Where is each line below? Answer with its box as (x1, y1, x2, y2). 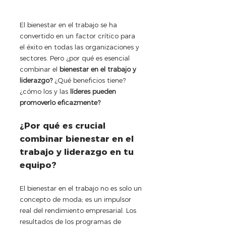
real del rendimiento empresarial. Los (20, 206, 138, 215)
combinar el (20, 65, 60, 74)
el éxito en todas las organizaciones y (20, 43, 141, 51)
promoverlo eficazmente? (20, 98, 100, 107)
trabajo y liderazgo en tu (20, 147, 136, 157)
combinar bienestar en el (20, 134, 136, 144)
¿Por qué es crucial (20, 121, 108, 131)
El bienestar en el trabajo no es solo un (20, 184, 144, 193)
